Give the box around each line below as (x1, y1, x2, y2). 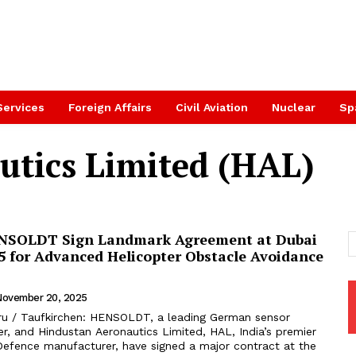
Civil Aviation (176, 101, 248, 114)
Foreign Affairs (68, 101, 152, 114)
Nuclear (272, 101, 315, 114)
